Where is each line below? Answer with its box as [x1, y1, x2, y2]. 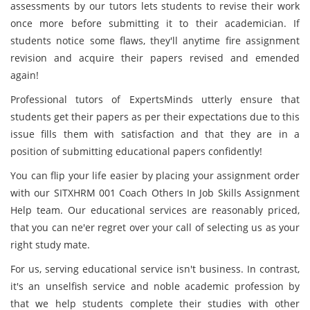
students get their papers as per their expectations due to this [10, 110, 300, 123]
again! [10, 69, 42, 82]
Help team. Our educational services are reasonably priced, [10, 203, 300, 217]
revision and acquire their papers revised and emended [10, 51, 300, 64]
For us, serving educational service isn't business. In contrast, [10, 262, 300, 275]
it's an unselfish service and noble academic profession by [10, 280, 300, 293]
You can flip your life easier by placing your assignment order [10, 169, 300, 182]
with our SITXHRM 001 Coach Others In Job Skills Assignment [10, 186, 300, 199]
